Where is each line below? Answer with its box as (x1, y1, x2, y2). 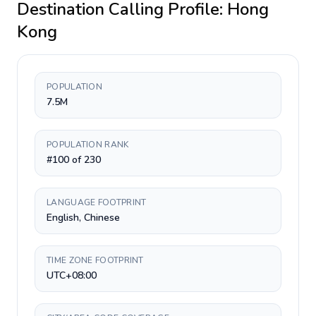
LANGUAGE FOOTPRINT (47, 197, 147, 208)
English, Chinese (47, 211, 120, 224)
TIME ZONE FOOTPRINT (47, 255, 144, 266)
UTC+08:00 (47, 269, 97, 282)
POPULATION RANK (47, 139, 129, 150)
